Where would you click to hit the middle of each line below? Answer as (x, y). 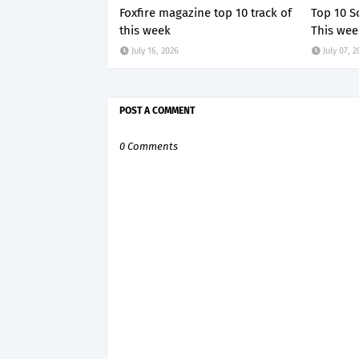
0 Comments (149, 146)
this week (145, 30)
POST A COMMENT (157, 111)
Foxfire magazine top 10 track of (206, 13)
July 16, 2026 (155, 51)
